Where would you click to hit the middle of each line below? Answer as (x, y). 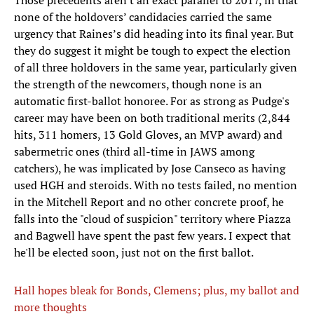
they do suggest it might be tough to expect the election (152, 51)
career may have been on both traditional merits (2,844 (152, 118)
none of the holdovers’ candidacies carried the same (143, 17)
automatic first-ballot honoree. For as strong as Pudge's (152, 101)
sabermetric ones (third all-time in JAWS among (134, 152)
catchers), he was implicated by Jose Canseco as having (150, 169)
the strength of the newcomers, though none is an (138, 84)
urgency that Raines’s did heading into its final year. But (154, 34)
